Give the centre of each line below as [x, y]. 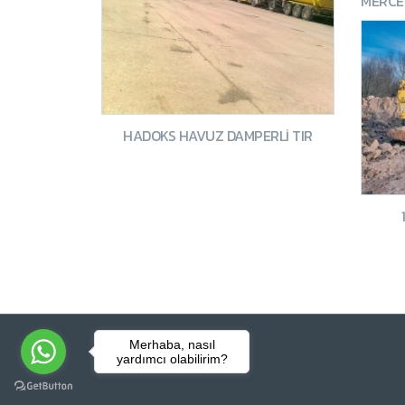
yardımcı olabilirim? [172, 358]
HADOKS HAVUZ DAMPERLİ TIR [218, 135]
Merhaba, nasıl [172, 344]
